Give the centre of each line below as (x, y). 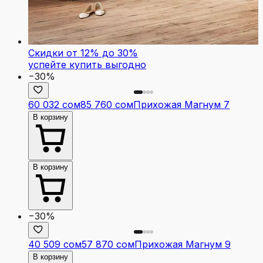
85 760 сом (107, 104)
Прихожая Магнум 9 (183, 244)
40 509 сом (55, 244)
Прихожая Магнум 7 (181, 104)
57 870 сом (108, 244)
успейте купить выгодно (87, 64)
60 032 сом (54, 104)
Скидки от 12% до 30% (83, 53)
